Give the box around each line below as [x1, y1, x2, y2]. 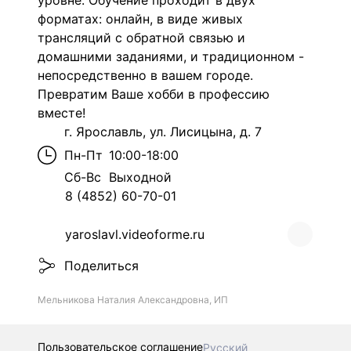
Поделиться [64, 258, 139, 273]
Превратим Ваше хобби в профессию [38, 86, 270, 102]
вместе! [38, 105, 85, 121]
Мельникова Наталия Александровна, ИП [38, 294, 228, 306]
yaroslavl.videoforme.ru [65, 226, 204, 242]
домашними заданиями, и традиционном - [38, 49, 304, 64]
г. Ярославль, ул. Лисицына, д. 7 [64, 124, 262, 139]
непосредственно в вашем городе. [38, 67, 253, 83]
